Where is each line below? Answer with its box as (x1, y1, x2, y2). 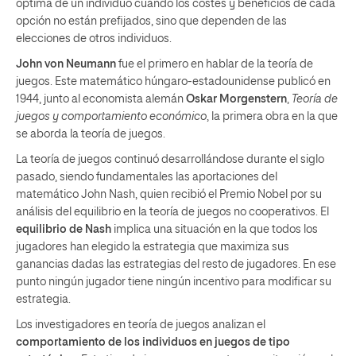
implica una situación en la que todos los (111, 223, 318, 235)
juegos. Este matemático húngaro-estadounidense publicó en (16, 75, 331, 87)
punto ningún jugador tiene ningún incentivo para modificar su (16, 276, 331, 288)
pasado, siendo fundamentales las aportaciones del (16, 171, 277, 183)
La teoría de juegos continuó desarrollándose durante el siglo (16, 153, 324, 165)
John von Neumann (16, 58, 116, 70)
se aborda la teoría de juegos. (16, 128, 165, 140)
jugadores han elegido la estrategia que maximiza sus (16, 241, 289, 253)
